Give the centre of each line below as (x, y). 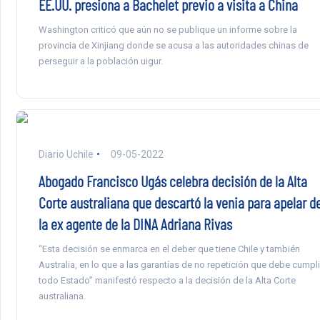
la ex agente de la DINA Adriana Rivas (135, 223)
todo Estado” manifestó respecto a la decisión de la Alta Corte (167, 280)
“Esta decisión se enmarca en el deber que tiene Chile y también (169, 249)
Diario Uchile (66, 154)
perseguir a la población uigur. (100, 61)
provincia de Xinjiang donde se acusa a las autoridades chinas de (173, 45)
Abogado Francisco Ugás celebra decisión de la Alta (172, 180)
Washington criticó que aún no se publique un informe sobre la (167, 29)
